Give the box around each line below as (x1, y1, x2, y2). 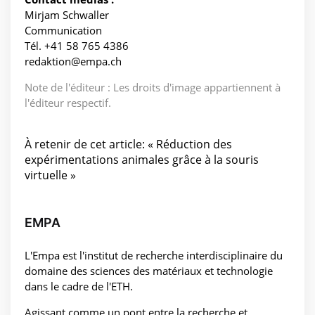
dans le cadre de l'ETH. (25, 279, 133, 294)
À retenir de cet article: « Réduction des (25, 136, 232, 153)
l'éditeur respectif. (25, 96, 111, 110)
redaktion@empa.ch (25, 54, 122, 69)
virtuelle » (25, 167, 76, 184)
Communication (25, 23, 102, 38)
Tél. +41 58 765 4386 (25, 39, 129, 53)
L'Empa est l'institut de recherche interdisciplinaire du (25, 248, 283, 263)
